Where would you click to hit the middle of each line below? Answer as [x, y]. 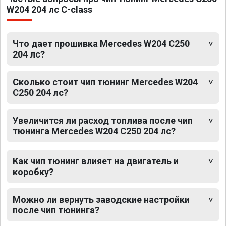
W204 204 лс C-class [49, 10]
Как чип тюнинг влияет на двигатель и [96, 161]
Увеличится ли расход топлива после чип [103, 121]
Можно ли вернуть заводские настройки [101, 200]
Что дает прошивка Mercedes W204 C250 [101, 44]
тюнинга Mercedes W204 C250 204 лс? [94, 131]
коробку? [33, 172]
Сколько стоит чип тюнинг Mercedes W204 [105, 82]
